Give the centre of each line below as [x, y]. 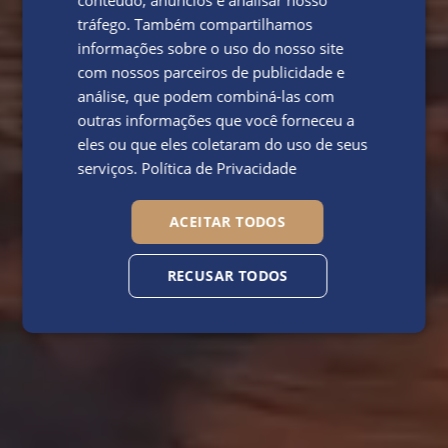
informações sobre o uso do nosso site [210, 48]
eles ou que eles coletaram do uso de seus [222, 144]
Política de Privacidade [219, 168]
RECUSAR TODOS [227, 275]
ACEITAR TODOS [227, 221]
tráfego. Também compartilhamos [195, 24]
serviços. [109, 168]
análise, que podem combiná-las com [206, 96]
